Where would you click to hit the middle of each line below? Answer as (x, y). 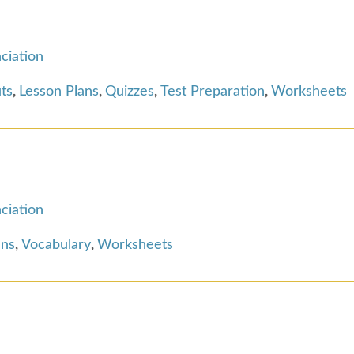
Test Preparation (213, 91)
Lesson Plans (59, 91)
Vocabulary (56, 245)
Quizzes (130, 91)
